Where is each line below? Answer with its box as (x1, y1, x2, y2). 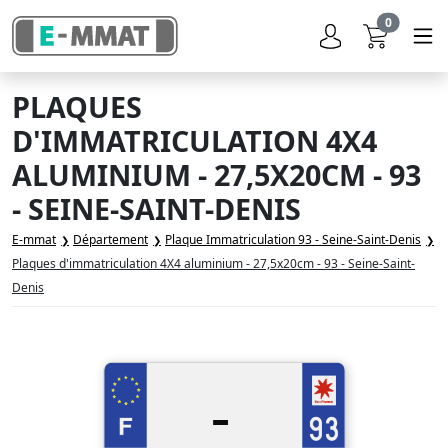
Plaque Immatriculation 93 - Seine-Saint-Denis (165, 231, 421, 248)
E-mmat (12, 231, 56, 248)
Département (73, 231, 148, 248)
